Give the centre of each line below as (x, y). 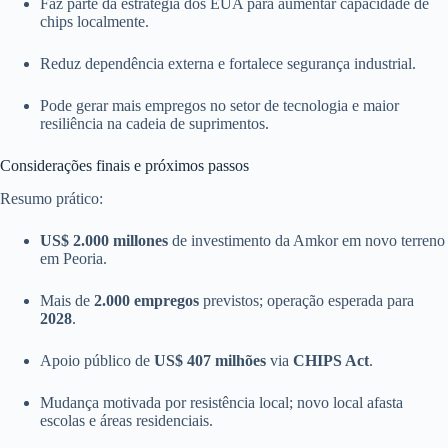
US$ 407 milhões (210, 361)
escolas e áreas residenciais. (126, 421)
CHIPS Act (331, 361)
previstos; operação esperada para (306, 301)
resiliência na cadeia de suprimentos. (154, 124)
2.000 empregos (146, 301)
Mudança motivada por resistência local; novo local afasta (221, 403)
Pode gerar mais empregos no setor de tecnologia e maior (219, 106)
